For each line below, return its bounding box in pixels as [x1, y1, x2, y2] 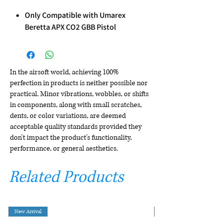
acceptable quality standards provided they [10, 122, 142, 132]
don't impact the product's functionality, [10, 133, 132, 143]
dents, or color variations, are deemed [10, 111, 126, 121]
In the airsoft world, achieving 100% [10, 67, 118, 77]
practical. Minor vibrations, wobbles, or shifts [10, 89, 149, 99]
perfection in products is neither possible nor [10, 78, 148, 88]
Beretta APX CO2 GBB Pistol [25, 22, 116, 33]
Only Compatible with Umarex [25, 10, 125, 21]
